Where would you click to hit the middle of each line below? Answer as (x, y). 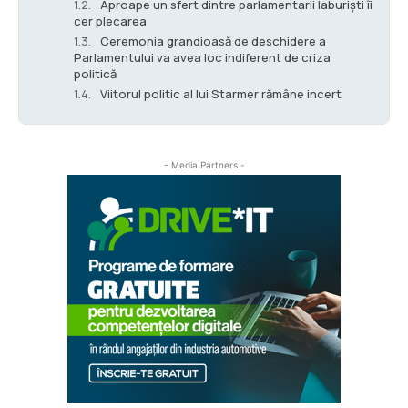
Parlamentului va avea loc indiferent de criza (202, 57)
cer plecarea (110, 20)
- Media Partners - (204, 164)
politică (95, 73)
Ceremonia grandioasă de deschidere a (213, 41)
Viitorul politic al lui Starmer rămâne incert (221, 93)
